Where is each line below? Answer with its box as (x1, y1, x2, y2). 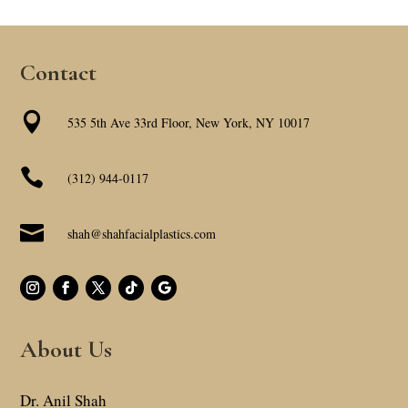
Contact (20, 57, 97, 87)
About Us (20, 335, 113, 364)
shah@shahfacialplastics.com (67, 224, 217, 242)
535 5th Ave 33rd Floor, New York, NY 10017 (67, 113, 311, 131)
